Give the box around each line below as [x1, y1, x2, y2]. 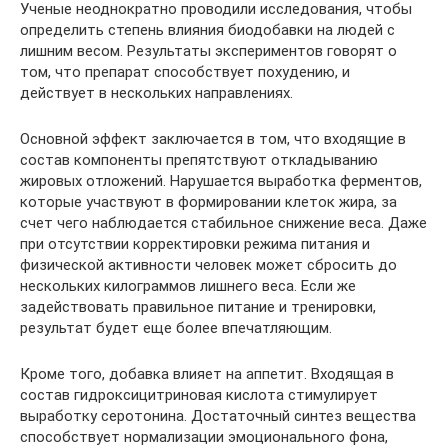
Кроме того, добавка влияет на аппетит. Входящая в [20, 365, 394, 384]
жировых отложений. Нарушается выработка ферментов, [20, 172, 422, 191]
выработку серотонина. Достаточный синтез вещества [20, 407, 416, 426]
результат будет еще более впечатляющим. [20, 319, 332, 338]
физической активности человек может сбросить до [20, 256, 397, 275]
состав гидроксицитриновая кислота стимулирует [20, 386, 378, 405]
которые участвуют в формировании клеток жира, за [20, 193, 397, 212]
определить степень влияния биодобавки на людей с [20, 21, 395, 40]
